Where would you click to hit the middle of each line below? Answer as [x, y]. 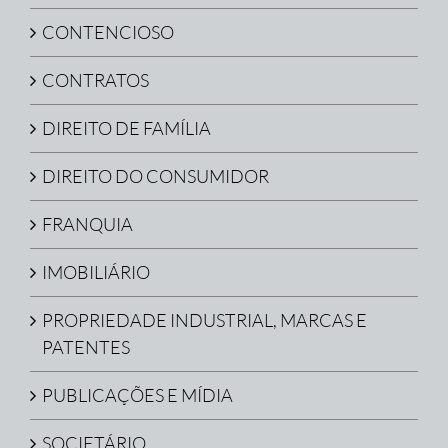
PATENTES [86, 347]
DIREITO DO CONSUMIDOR [155, 176]
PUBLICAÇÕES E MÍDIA [137, 395]
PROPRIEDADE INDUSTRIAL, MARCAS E [204, 320]
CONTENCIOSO [108, 32]
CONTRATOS [95, 80]
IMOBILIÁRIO [96, 272]
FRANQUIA [87, 224]
